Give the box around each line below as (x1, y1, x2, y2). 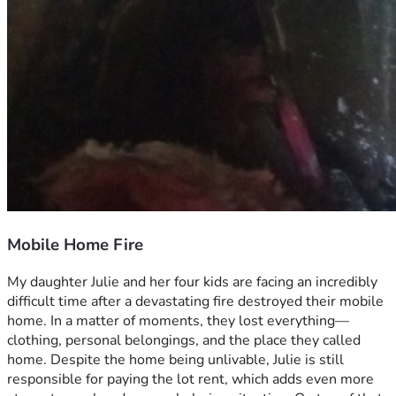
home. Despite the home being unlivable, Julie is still (7, 350, 344, 370)
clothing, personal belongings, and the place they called (7, 331, 361, 351)
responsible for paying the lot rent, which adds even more (7, 369, 374, 390)
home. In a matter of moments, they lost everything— (7, 311, 349, 331)
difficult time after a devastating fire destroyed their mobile (7, 292, 384, 312)
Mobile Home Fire (7, 232, 143, 256)
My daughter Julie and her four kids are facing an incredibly (7, 272, 377, 293)
